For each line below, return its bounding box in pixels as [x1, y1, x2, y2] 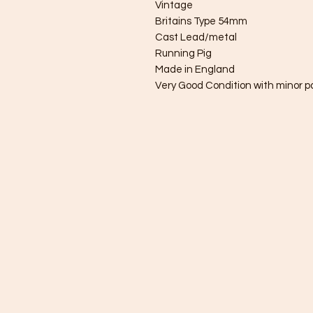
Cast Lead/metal [155, 32, 237, 43]
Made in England [155, 64, 237, 75]
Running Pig [155, 48, 212, 59]
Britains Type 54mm [155, 16, 247, 27]
